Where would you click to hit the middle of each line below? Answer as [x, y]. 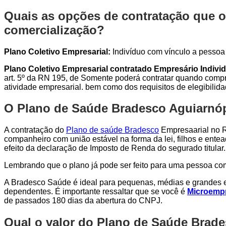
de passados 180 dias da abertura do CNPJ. [83, 201]
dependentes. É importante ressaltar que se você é [96, 192]
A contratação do [35, 130]
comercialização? [54, 30]
